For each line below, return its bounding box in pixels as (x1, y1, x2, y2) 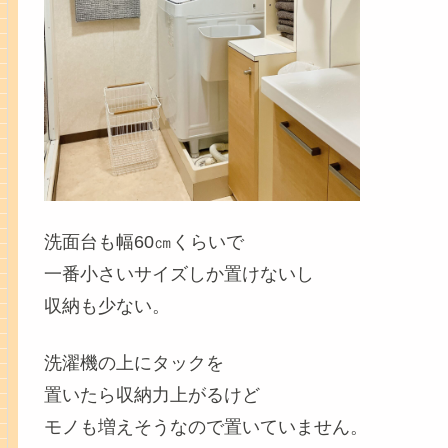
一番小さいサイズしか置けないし (43, 263, 314, 284)
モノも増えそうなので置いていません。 (43, 417, 368, 438)
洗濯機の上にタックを (43, 353, 224, 374)
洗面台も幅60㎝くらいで (43, 231, 244, 252)
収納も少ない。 (43, 295, 170, 316)
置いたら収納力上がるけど (43, 385, 260, 406)
